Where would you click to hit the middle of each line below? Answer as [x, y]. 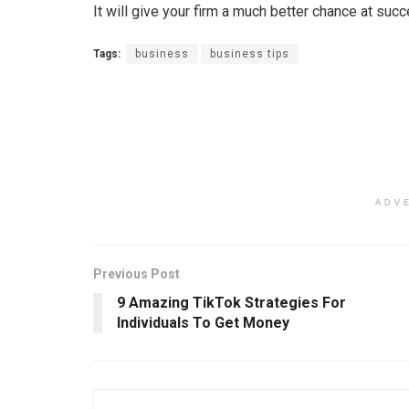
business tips [250, 54]
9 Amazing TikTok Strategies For [231, 303]
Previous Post [136, 274]
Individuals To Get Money [203, 323]
